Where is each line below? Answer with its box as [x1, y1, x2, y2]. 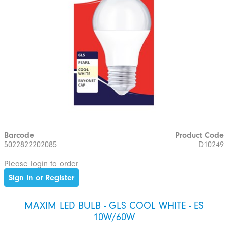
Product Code [175, 131, 224, 140]
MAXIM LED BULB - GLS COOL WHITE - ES [24, 199, 204, 211]
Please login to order [4, 159, 78, 168]
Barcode [4, 131, 34, 140]
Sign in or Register [9, 173, 74, 182]
